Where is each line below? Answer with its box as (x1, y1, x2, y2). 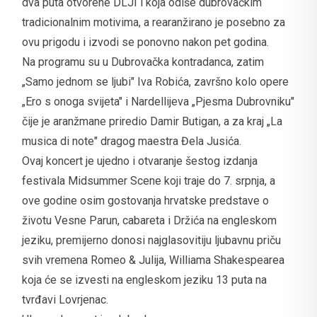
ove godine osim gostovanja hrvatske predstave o (22, 193, 269, 207)
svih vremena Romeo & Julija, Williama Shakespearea (22, 253, 284, 267)
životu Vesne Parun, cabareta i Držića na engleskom (22, 213, 277, 227)
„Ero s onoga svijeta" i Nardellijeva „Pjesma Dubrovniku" (22, 94, 294, 108)
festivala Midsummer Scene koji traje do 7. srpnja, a (22, 173, 275, 188)
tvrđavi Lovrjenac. (22, 292, 108, 306)
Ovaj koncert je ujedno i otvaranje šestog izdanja (22, 154, 258, 168)
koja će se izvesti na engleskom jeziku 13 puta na (22, 272, 267, 287)
